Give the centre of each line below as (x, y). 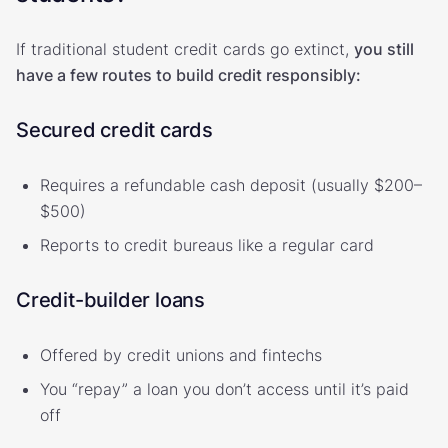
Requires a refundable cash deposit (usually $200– (231, 184)
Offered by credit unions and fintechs (181, 354)
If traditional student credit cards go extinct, (185, 48)
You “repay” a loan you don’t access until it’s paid (224, 388)
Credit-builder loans (110, 299)
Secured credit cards (114, 129)
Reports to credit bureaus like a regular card (207, 244)
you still (384, 48)
